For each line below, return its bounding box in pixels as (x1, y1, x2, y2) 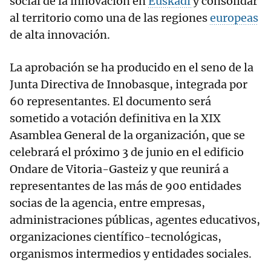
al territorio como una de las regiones (10, 11, 210, 25)
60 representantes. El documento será (10, 94, 211, 109)
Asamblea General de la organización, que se (10, 128, 245, 143)
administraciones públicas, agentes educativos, (10, 213, 260, 227)
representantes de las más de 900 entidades (10, 179, 241, 194)
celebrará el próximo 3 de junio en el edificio (10, 145, 244, 160)
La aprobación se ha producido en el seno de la (10, 60, 253, 75)
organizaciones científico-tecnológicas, (10, 230, 221, 244)
